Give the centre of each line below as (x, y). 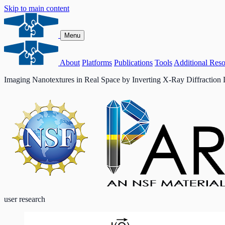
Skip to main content (37, 8)
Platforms (97, 63)
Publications (133, 63)
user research (25, 199)
